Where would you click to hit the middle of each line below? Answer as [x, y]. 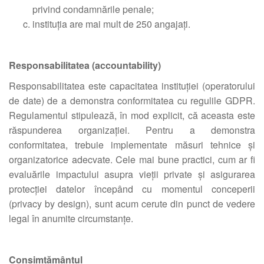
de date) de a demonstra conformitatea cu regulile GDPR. [132, 100]
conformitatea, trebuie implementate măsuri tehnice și [132, 145]
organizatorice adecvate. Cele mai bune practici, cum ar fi [132, 159]
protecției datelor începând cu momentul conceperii [132, 189]
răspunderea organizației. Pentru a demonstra [132, 130]
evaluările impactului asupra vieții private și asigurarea [132, 174]
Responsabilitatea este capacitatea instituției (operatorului [132, 86]
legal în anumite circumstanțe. [71, 218]
